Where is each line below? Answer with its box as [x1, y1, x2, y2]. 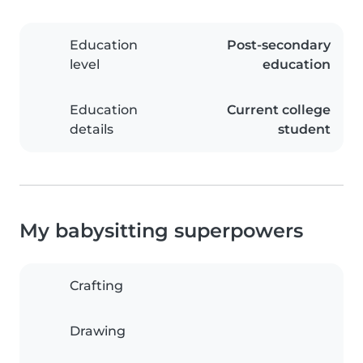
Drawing [70, 323, 126, 340]
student [278, 122, 331, 138]
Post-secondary [227, 37, 331, 53]
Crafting [70, 278, 123, 294]
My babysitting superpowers [19, 219, 303, 243]
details [70, 122, 113, 138]
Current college [227, 102, 331, 118]
